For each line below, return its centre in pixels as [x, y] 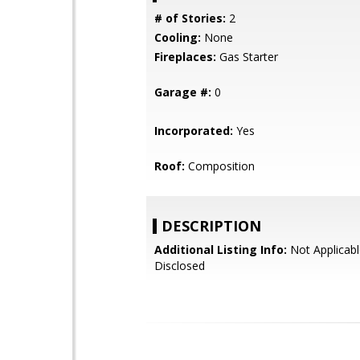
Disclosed [180, 266]
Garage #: [183, 92]
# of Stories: [190, 18]
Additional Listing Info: [221, 250]
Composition [220, 166]
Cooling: [178, 37]
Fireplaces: [185, 57]
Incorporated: [194, 131]
